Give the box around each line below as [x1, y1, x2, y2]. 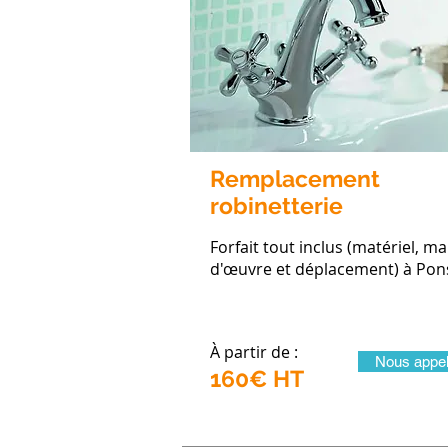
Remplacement [210, 165, 380, 192]
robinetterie [210, 192, 343, 219]
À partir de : [210, 341, 298, 363]
